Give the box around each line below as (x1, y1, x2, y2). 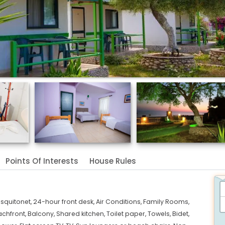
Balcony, (28, 209, 56, 218)
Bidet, (172, 209, 189, 218)
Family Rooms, (143, 197, 189, 206)
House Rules (89, 155, 136, 166)
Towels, (148, 209, 172, 218)
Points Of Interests (6, 155, 78, 166)
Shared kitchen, (56, 209, 106, 218)
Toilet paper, (106, 209, 148, 218)
